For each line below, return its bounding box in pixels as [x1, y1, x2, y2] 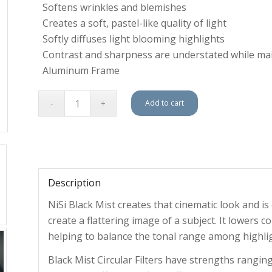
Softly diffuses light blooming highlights [42, 32, 225, 46]
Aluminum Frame [42, 64, 120, 77]
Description [47, 176, 101, 189]
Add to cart [145, 98, 185, 108]
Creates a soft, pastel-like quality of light [42, 16, 226, 30]
